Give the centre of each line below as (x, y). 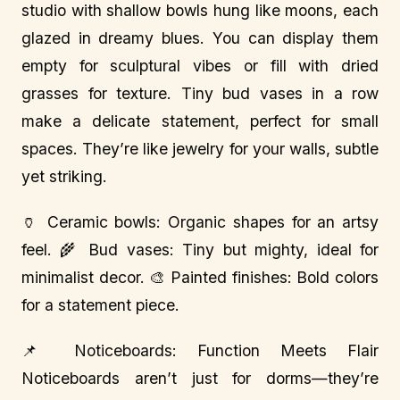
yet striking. (64, 176)
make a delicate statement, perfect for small (200, 121)
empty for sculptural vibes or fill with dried (200, 66)
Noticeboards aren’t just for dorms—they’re (200, 378)
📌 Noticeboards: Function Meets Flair (200, 350)
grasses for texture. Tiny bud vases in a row (200, 93)
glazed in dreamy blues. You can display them (200, 38)
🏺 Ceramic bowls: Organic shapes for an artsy (200, 222)
